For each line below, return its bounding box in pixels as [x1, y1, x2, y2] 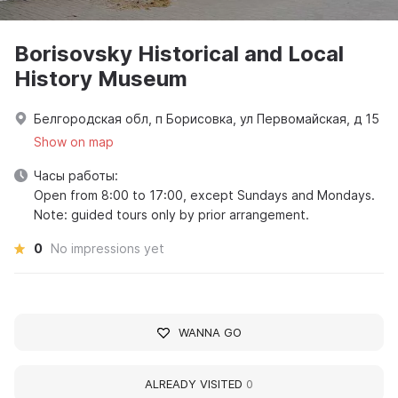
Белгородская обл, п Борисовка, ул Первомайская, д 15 [34, 111, 379, 126]
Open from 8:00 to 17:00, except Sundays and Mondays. [34, 187, 375, 203]
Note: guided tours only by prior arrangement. [34, 207, 309, 222]
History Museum [14, 66, 187, 92]
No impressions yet [51, 241, 164, 256]
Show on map [34, 134, 114, 149]
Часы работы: [34, 168, 118, 183]
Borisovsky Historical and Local [14, 41, 344, 67]
